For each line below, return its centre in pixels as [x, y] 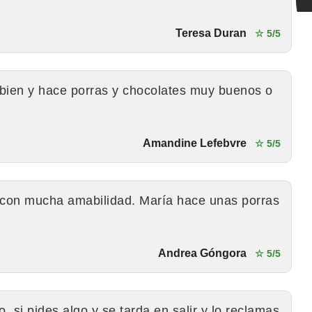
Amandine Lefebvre [194, 143]
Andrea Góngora [202, 253]
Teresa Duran [211, 33]
